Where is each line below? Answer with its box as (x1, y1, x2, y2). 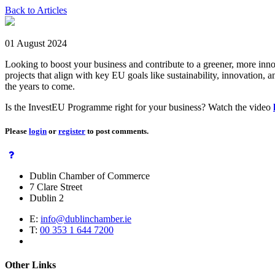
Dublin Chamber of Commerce (29, 171, 150, 182)
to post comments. (85, 126, 149, 136)
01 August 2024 (5, 37, 67, 48)
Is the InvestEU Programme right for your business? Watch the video (5, 101, 273, 112)
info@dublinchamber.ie (41, 214, 131, 225)
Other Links (5, 260, 56, 271)
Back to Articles (5, 4, 67, 15)
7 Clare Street (29, 182, 82, 193)
